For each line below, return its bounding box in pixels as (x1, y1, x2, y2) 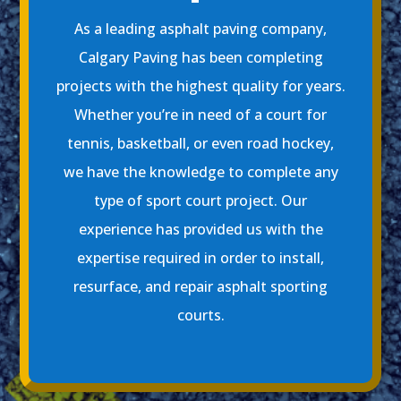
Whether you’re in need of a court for (74, 105, 327, 125)
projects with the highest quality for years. (55, 76, 346, 97)
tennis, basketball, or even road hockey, (67, 133, 334, 154)
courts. (176, 305, 225, 326)
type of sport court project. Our (94, 191, 307, 211)
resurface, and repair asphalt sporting (73, 277, 328, 297)
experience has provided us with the (78, 219, 323, 240)
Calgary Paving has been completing (78, 47, 323, 68)
